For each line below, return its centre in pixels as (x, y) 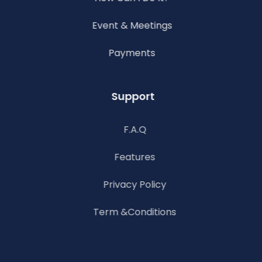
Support (132, 96)
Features (132, 157)
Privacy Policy (132, 185)
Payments (131, 53)
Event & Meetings (131, 26)
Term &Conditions (132, 212)
